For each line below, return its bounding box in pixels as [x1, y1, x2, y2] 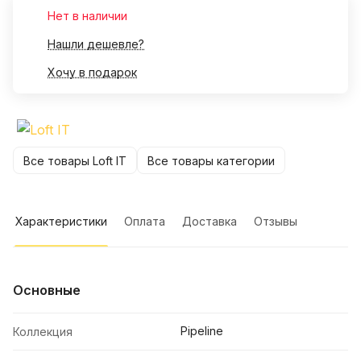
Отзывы [254, 214, 297, 229]
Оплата [124, 214, 165, 229]
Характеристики [15, 214, 107, 229]
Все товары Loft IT [23, 153, 127, 168]
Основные [13, 282, 81, 299]
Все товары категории [147, 153, 275, 168]
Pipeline [180, 324, 223, 338]
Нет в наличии [48, 9, 127, 23]
